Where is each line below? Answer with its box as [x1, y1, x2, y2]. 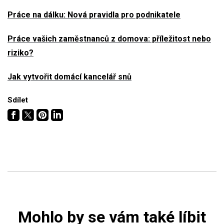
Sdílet [7, 95, 28, 104]
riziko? [7, 47, 33, 57]
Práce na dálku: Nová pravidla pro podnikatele [7, 9, 180, 19]
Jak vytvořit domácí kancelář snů [7, 71, 131, 81]
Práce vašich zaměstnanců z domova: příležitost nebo [7, 33, 211, 43]
